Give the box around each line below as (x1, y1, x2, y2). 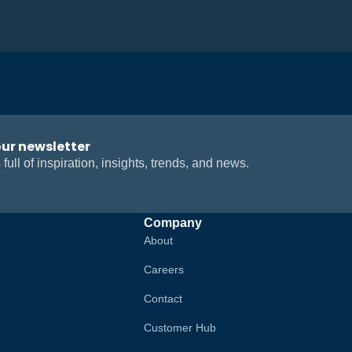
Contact (143, 292, 182, 306)
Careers (143, 263, 184, 277)
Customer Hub (143, 321, 216, 335)
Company (143, 216, 202, 230)
